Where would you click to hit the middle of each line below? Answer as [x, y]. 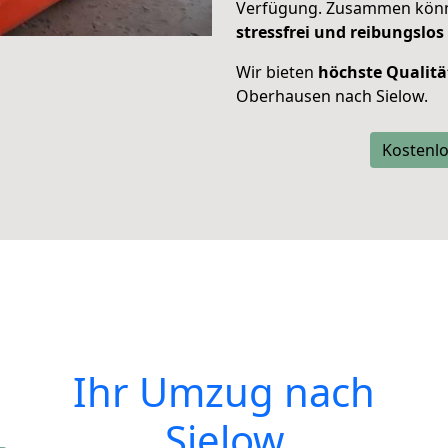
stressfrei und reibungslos [340, 32]
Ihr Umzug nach [224, 391]
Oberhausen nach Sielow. [332, 96]
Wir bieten [277, 72]
